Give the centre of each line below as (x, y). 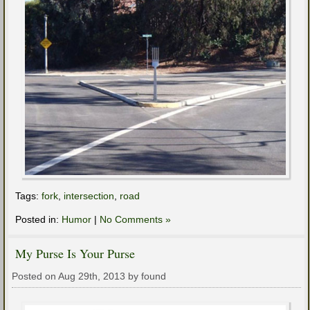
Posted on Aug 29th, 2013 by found (89, 276)
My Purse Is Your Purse (75, 254)
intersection (89, 196)
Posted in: (38, 220)
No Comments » (135, 220)
